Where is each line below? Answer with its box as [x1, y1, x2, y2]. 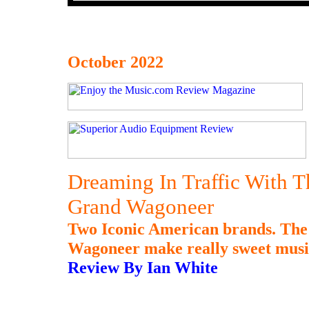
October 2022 [68, 52, 163, 71]
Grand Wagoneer [68, 195, 214, 219]
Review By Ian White [68, 258, 218, 277]
